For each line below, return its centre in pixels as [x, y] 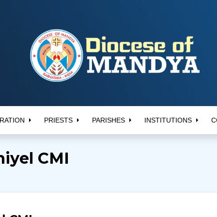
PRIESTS [58, 120]
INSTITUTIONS [168, 120]
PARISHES [108, 120]
